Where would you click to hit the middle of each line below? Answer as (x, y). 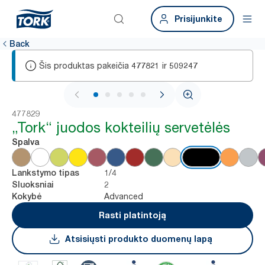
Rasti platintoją (132, 215)
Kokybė (27, 196)
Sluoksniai (33, 185)
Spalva (25, 142)
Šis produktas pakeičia (84, 65)
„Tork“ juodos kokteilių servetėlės (121, 127)
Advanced (124, 196)
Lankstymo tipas (46, 173)
